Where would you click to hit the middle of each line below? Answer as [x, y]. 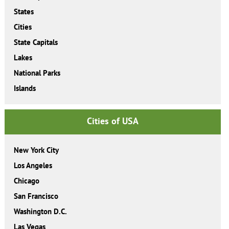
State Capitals [36, 42]
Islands [25, 88]
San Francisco [36, 196]
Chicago [26, 180]
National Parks [37, 73]
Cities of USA [112, 121]
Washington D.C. [40, 211]
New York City [36, 150]
